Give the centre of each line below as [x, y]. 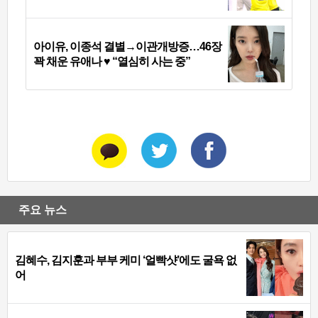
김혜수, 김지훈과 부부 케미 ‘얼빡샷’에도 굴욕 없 [126, 261]
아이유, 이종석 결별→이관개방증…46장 [127, 47]
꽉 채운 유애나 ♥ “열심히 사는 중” [112, 62]
